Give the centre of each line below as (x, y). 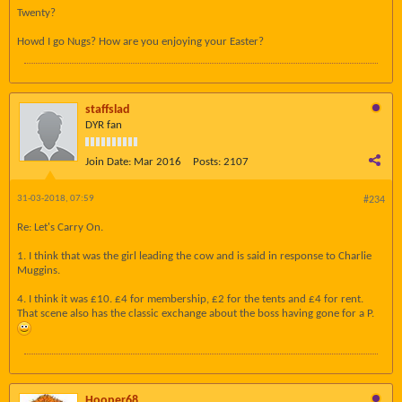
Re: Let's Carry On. (60, 227)
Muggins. (39, 271)
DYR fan (104, 125)
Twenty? (36, 13)
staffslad (108, 110)
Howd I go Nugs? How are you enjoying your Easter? (140, 42)
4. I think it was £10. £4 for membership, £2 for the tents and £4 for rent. (190, 299)
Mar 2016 (157, 162)
